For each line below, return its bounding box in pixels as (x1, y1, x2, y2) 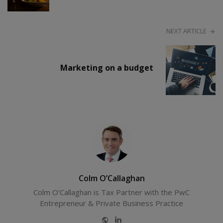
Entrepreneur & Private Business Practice (40, 198, 183, 209)
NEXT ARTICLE (166, 26, 207, 36)
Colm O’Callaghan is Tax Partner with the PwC (33, 187, 190, 198)
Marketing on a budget (60, 62, 153, 74)
